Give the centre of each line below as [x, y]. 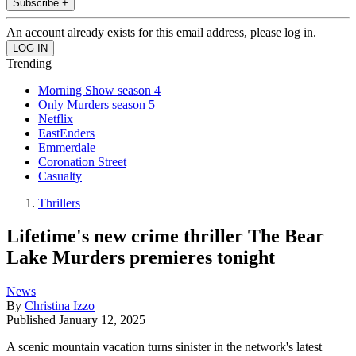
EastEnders [66, 133]
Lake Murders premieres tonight [141, 258]
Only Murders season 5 [97, 104]
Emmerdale [67, 147]
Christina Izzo [60, 306]
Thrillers [59, 203]
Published [33, 320]
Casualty [60, 176]
